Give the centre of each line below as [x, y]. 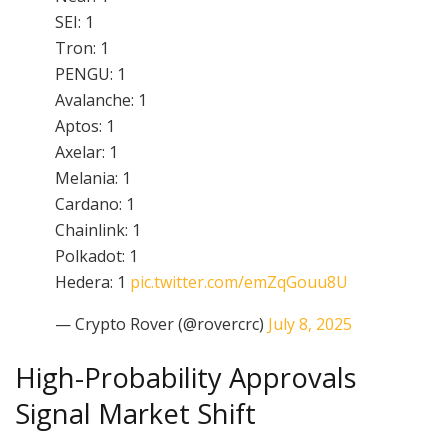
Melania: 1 [93, 177]
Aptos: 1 [85, 125]
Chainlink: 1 [98, 229]
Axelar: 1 [86, 151]
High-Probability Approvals [186, 377]
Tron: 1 [82, 47]
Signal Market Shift [135, 413]
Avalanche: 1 [101, 99]
